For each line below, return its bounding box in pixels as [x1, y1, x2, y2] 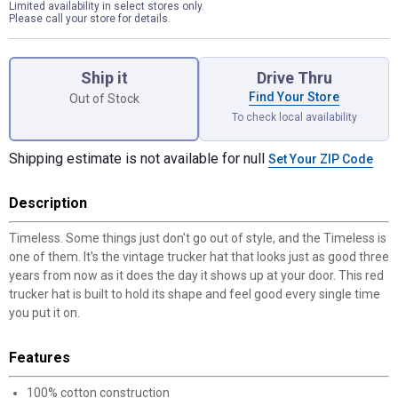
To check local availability [231, 111, 357, 123]
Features [9, 349, 70, 366]
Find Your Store [249, 90, 339, 104]
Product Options [9, 38, 110, 55]
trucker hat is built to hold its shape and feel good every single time [9, 287, 380, 301]
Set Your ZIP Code [268, 152, 373, 166]
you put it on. [9, 306, 80, 320]
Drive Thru [256, 68, 332, 87]
